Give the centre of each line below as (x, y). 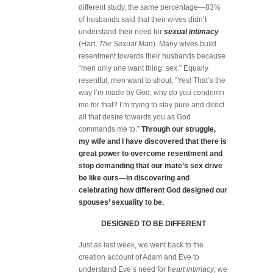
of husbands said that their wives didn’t (143, 19)
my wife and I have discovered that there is (153, 141)
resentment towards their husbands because (152, 56)
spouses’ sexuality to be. (121, 202)
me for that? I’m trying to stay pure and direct (151, 105)
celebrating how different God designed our (153, 190)
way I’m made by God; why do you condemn (151, 93)
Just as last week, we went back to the (141, 245)
